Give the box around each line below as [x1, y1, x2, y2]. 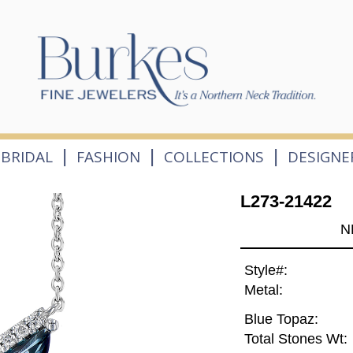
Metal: [243, 282, 283, 299]
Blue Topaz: [243, 311, 318, 328]
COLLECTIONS [164, 146, 265, 167]
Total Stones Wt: [243, 331, 347, 347]
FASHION [76, 146, 140, 167]
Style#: [243, 262, 288, 279]
